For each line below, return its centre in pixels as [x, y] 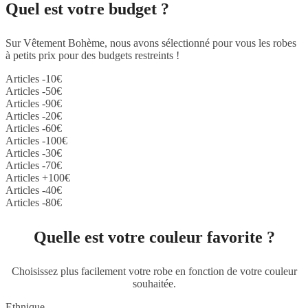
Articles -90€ [34, 103]
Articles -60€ [34, 128]
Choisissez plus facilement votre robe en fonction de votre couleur [154, 271]
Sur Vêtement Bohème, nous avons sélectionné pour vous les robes [151, 43]
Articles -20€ [34, 115]
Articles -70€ [34, 165]
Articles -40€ [34, 190]
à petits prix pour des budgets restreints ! [92, 55]
